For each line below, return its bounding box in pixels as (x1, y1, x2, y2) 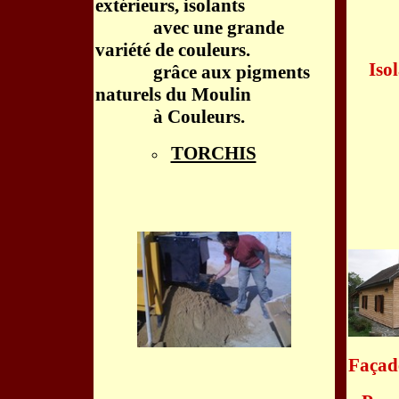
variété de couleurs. (94, 39, 250, 61)
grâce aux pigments (94, 61, 310, 83)
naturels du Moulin (94, 84, 251, 105)
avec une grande (94, 17, 284, 38)
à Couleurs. (94, 106, 245, 127)
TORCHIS (170, 142, 256, 164)
